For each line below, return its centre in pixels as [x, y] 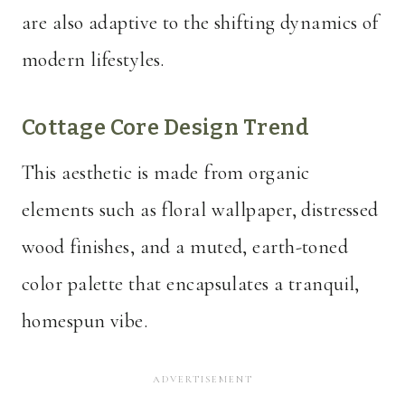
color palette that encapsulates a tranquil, [191, 284]
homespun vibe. [85, 321]
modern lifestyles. [93, 60]
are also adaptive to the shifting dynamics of [200, 23]
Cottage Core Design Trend [165, 128]
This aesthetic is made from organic [166, 173]
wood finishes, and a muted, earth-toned [185, 247]
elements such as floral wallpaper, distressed [200, 210]
